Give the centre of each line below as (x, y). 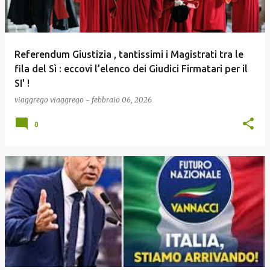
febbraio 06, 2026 (122, 100)
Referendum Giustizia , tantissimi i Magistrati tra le (129, 54)
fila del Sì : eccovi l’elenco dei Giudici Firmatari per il (131, 69)
